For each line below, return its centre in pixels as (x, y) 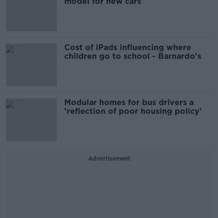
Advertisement (109, 158)
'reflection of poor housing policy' (133, 111)
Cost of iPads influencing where (128, 47)
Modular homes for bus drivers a (129, 102)
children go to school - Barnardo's (133, 56)
